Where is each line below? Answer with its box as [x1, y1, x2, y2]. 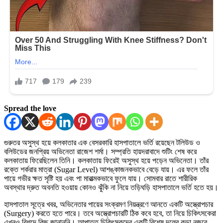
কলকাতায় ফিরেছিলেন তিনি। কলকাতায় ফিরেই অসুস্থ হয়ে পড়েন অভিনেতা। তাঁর [4, 156, 209, 165]
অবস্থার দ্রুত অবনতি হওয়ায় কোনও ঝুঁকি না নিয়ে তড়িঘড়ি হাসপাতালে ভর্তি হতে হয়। [4, 183, 219, 192]
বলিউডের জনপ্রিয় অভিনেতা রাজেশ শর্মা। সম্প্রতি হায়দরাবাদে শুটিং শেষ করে [4, 147, 197, 156]
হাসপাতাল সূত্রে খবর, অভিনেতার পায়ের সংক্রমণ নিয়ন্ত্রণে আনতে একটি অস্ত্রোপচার [4, 200, 213, 209]
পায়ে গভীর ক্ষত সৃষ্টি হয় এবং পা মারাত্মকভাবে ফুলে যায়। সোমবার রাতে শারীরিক [4, 174, 197, 183]
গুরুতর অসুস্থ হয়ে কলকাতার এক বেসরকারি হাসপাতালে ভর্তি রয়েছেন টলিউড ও [4, 138, 200, 147]
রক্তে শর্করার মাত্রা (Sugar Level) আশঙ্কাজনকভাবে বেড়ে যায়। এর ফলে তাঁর [4, 165, 209, 174]
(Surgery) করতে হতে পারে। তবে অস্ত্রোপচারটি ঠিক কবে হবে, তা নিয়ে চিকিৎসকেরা [4, 209, 216, 218]
